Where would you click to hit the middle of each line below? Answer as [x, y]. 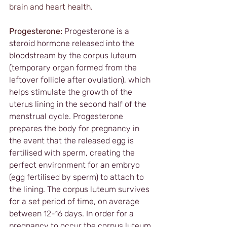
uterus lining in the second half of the [79, 104]
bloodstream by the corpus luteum [74, 55]
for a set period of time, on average [75, 201]
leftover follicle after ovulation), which [81, 80]
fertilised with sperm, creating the [73, 153]
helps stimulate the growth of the [72, 92]
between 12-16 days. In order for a [72, 213]
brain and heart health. [52, 7]
